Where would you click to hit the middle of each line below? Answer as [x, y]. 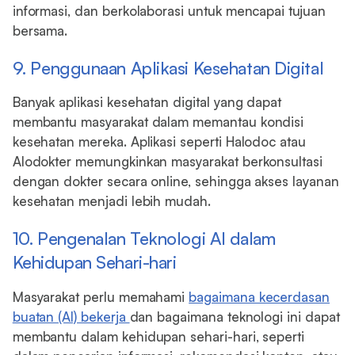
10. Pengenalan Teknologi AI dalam [144, 238]
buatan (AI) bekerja [71, 316]
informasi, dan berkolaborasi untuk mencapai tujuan [169, 10]
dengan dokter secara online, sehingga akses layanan [176, 181]
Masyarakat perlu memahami [101, 296]
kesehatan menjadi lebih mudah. [111, 201]
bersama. [40, 30]
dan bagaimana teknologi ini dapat [235, 316]
